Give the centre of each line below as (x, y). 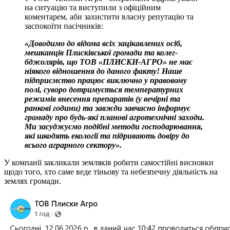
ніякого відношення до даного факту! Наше (103, 71)
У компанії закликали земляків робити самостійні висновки (109, 162)
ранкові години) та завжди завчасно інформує (108, 108)
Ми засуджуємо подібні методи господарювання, (114, 126)
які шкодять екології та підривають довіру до (107, 136)
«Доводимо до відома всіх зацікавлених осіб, (103, 43)
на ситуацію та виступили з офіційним (93, 7)
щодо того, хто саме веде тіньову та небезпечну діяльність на (111, 171)
